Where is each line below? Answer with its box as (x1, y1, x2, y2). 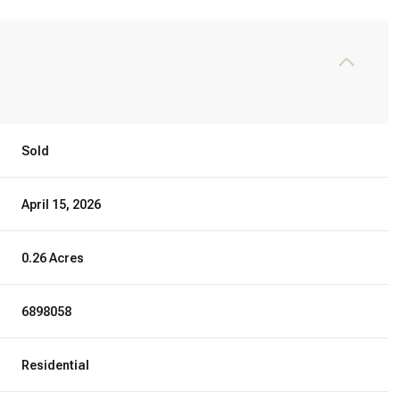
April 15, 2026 (21, 196, 102, 212)
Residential (21, 357, 90, 372)
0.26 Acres (21, 250, 85, 265)
